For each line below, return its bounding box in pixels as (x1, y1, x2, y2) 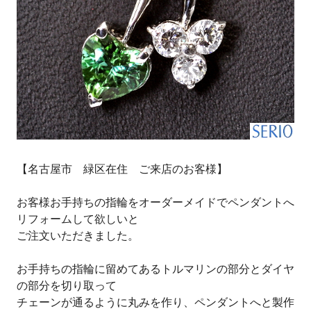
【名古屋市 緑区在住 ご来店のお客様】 (17, 160, 228, 176)
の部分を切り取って (17, 277, 117, 293)
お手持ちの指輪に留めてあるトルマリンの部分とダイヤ (17, 260, 294, 276)
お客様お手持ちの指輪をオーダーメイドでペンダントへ (17, 194, 294, 210)
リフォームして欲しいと (17, 210, 139, 226)
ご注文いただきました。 (17, 227, 139, 243)
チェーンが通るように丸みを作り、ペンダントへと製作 (17, 294, 294, 310)
